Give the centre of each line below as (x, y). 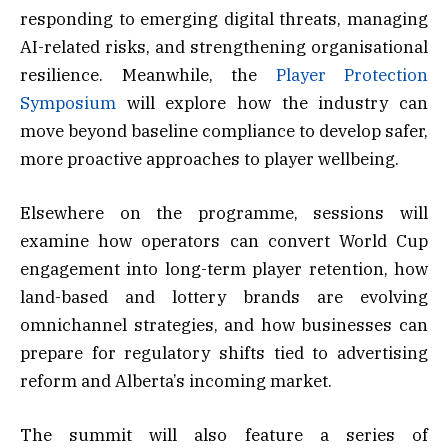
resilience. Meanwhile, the (148, 74)
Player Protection (351, 74)
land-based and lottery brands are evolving (224, 296)
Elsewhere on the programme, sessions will (224, 212)
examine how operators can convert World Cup (224, 240)
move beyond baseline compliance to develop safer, (224, 130)
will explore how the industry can (272, 102)
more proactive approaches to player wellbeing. (209, 158)
